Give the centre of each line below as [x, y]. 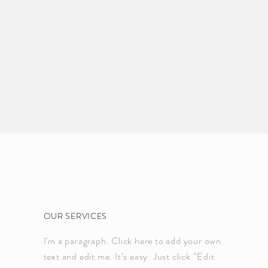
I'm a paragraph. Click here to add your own [133, 240]
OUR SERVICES [75, 216]
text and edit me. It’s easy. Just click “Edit [129, 256]
